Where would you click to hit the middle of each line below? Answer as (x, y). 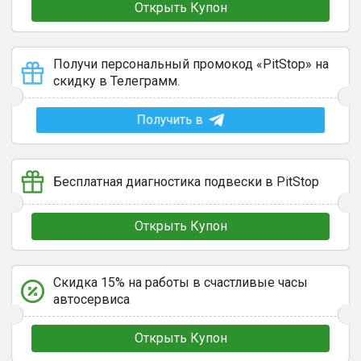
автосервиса (91, 299)
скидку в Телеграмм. (116, 81)
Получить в (169, 120)
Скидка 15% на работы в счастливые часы (180, 282)
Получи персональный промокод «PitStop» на (191, 64)
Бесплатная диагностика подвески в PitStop (186, 182)
